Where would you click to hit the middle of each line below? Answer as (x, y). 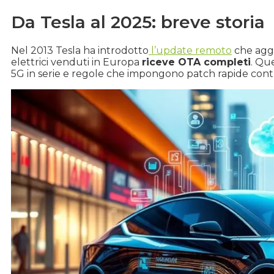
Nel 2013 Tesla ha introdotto (80, 50)
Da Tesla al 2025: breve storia (138, 22)
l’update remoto (190, 50)
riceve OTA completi (196, 62)
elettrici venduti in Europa (76, 62)
